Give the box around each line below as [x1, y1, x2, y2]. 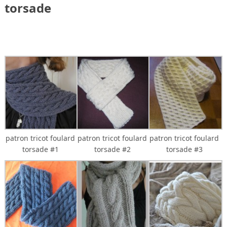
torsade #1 [22, 144, 59, 154]
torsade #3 [166, 144, 203, 154]
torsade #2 [94, 144, 131, 154]
